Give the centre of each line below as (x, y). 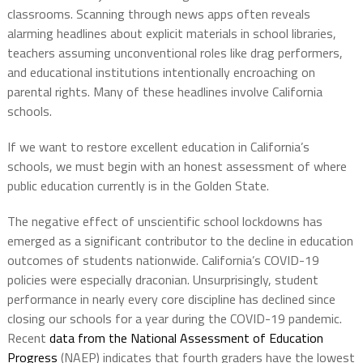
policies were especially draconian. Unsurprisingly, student (162, 280)
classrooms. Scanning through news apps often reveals (158, 14)
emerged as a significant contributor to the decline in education (180, 241)
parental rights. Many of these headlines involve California (164, 92)
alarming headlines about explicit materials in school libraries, (171, 34)
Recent (28, 338)
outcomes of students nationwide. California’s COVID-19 (163, 261)
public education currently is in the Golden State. (138, 186)
